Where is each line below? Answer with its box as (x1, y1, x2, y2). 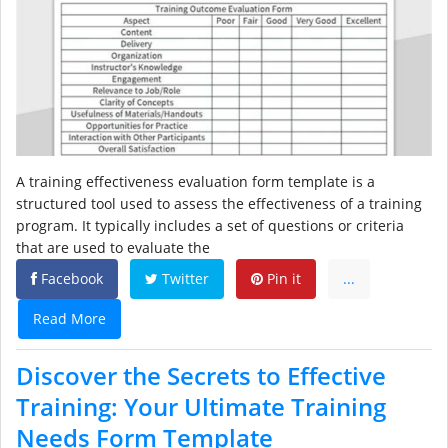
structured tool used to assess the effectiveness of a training (16, 194, 422, 214)
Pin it (263, 269, 301, 289)
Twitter (158, 269, 209, 289)
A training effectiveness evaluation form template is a (16, 172, 375, 192)
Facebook (37, 269, 103, 289)
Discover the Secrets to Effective (16, 359, 386, 393)
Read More (33, 309, 106, 329)
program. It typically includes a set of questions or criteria (16, 216, 404, 236)
